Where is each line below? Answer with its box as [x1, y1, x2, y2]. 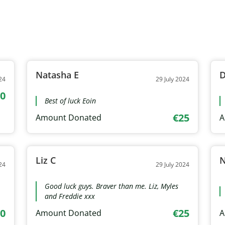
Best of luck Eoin [44, 95, 96, 105]
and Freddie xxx [44, 191, 95, 201]
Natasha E [35, 68, 79, 81]
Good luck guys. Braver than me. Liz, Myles [44, 181, 178, 191]
